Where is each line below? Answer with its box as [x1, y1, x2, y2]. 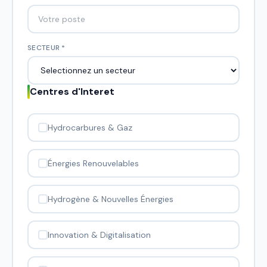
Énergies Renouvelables [48, 158, 139, 169]
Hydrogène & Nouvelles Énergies [48, 194, 173, 204]
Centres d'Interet [30, 85, 114, 98]
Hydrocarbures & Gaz [48, 122, 132, 133]
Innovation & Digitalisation [48, 229, 151, 240]
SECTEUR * [27, 43, 66, 52]
